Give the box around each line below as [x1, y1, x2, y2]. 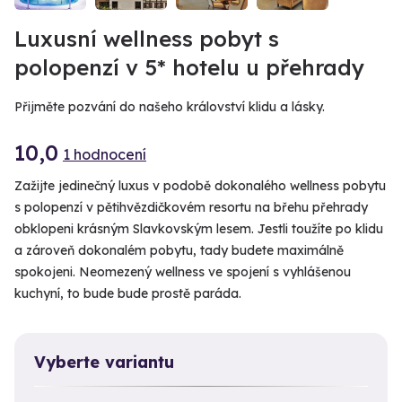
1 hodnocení [63, 144, 146, 163]
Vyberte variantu [34, 352, 174, 373]
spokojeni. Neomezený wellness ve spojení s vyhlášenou [14, 264, 351, 281]
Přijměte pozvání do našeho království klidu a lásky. [14, 99, 325, 116]
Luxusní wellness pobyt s [14, 25, 279, 53]
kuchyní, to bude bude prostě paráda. [14, 285, 241, 302]
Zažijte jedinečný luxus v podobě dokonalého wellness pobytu [14, 178, 386, 195]
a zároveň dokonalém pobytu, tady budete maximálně [14, 242, 344, 259]
